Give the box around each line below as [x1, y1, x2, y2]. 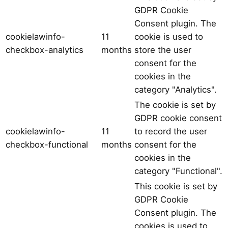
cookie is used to [134, 31, 203, 42]
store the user [134, 44, 191, 55]
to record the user [134, 126, 207, 136]
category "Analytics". [134, 84, 217, 95]
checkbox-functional [6, 139, 88, 150]
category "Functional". [134, 165, 222, 176]
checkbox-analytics [6, 44, 83, 55]
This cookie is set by [134, 181, 217, 191]
